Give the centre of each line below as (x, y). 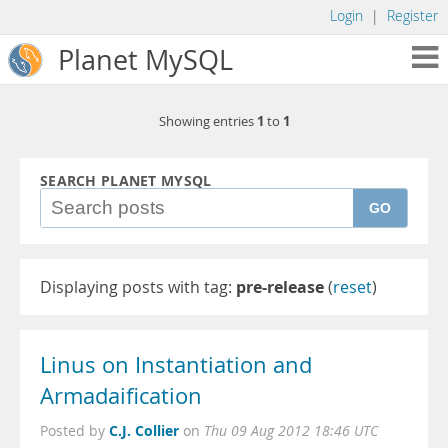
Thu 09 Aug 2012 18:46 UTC (291, 431)
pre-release (280, 287)
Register (412, 16)
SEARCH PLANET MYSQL (126, 181)
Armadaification (121, 396)
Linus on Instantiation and (176, 365)
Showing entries (207, 121)
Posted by (74, 431)
